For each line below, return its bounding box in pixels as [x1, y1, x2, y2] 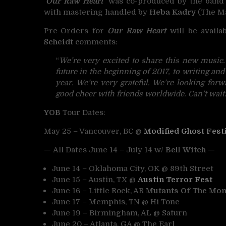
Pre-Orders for [44, 26, 108, 35]
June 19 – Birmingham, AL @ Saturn [51, 208, 187, 217]
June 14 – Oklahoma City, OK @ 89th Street [51, 163, 213, 173]
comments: [73, 37, 118, 46]
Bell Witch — [165, 145, 215, 154]
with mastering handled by [44, 7, 147, 17]
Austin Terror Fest [138, 175, 212, 184]
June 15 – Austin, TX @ [51, 175, 138, 184]
